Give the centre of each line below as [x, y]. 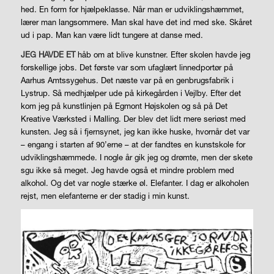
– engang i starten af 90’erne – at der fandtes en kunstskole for [133, 144]
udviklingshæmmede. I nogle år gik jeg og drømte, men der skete [136, 157]
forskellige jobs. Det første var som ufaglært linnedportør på [127, 67]
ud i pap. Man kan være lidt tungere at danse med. [112, 35]
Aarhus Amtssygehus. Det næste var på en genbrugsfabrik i [127, 80]
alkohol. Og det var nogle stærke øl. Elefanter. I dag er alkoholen [135, 183]
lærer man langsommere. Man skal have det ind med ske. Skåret [136, 22]
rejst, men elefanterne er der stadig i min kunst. [105, 195]
